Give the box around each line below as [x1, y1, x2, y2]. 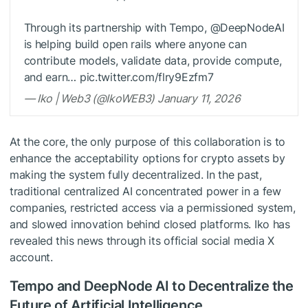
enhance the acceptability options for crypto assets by [10, 151, 285, 166]
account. [10, 250, 53, 265]
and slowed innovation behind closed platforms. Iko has [10, 217, 290, 232]
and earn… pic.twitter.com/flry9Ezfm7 [23, 70, 214, 85]
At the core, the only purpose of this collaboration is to [10, 135, 286, 149]
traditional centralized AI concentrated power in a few [10, 184, 281, 199]
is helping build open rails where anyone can [23, 37, 247, 52]
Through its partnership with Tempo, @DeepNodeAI [23, 21, 285, 35]
